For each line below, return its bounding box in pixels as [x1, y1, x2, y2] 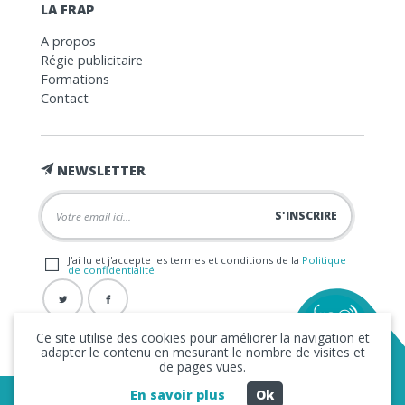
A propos [40, 32, 96, 50]
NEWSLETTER [52, 161, 146, 179]
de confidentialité [67, 262, 155, 277]
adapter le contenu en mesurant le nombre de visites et [40, 344, 365, 361]
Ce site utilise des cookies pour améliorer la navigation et [35, 329, 370, 346]
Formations [40, 70, 109, 88]
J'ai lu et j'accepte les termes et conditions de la [67, 252, 302, 267]
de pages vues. [159, 358, 246, 375]
